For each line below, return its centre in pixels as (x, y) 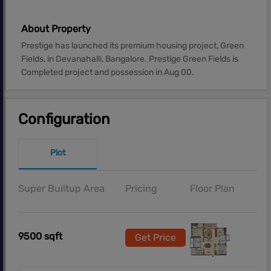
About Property (56, 28)
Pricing (142, 188)
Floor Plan (212, 188)
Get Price (156, 238)
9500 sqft (40, 236)
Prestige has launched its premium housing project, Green (132, 45)
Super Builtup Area (61, 188)
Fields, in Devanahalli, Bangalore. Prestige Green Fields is (130, 59)
